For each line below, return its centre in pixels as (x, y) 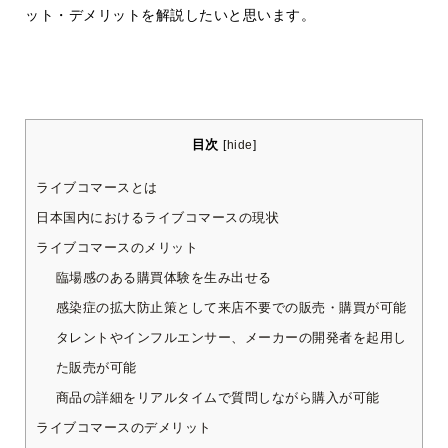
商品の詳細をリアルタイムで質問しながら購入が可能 (217, 398)
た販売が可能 (96, 368)
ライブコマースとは (97, 188)
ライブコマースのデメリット (124, 428)
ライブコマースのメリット (117, 248)
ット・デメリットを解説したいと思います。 (170, 14)
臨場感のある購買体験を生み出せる (163, 278)
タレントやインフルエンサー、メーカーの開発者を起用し (231, 338)
